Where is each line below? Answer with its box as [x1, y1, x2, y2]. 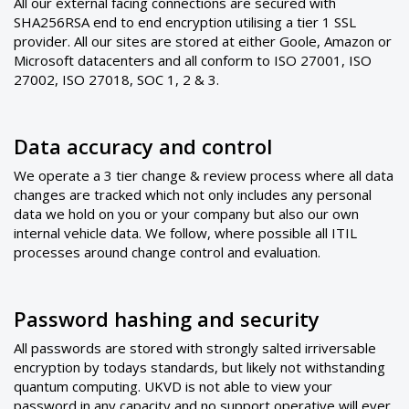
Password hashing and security [14, 305, 320, 332]
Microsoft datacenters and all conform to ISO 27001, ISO [14, 51, 372, 69]
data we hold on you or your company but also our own [14, 204, 359, 223]
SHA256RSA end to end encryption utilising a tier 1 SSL [14, 13, 356, 31]
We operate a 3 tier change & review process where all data [14, 166, 393, 184]
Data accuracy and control [14, 132, 272, 160]
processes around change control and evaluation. [14, 243, 320, 261]
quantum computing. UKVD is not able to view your [14, 377, 332, 395]
